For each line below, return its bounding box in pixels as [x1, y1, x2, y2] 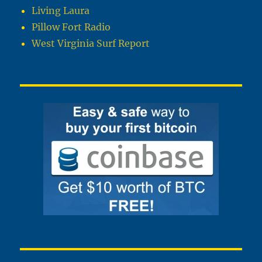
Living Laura [32, 5, 90, 17]
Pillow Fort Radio [32, 21, 111, 33]
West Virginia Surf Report [32, 37, 150, 50]
